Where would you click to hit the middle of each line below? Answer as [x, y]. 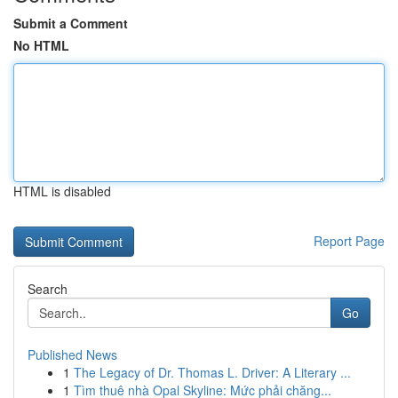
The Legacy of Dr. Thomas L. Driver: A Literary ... [212, 372]
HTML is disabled [62, 191]
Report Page [349, 241]
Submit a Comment [71, 23]
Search [48, 289]
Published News [72, 354]
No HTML [41, 45]
